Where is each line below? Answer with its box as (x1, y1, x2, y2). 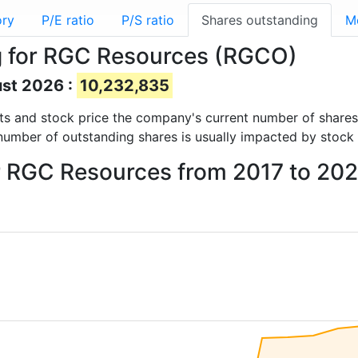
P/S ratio (121, 12, 174, 28)
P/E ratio (42, 12, 94, 28)
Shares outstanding (201, 12, 318, 28)
